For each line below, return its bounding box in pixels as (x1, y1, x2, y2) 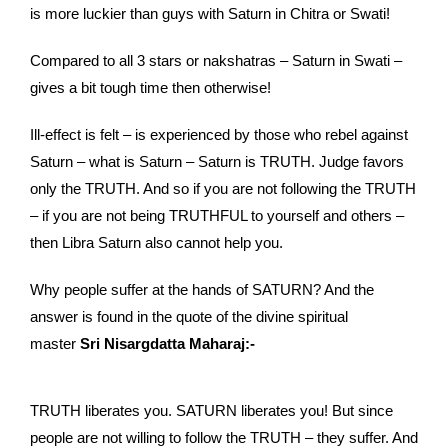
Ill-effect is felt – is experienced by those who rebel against (30, 126, 408, 144)
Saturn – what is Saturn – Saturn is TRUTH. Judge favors (30, 153, 404, 171)
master (30, 335, 80, 353)
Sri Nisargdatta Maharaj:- (80, 335, 255, 353)
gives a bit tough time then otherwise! (30, 79, 271, 97)
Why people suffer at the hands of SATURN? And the (30, 281, 374, 299)
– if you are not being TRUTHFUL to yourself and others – (30, 207, 404, 225)
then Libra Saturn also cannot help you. (30, 234, 283, 252)
